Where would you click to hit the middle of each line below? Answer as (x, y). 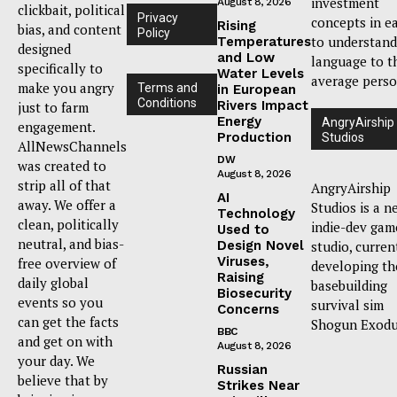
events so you (60, 302)
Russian (242, 369)
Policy (154, 32)
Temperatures (264, 41)
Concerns (248, 309)
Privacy (158, 17)
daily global (53, 282)
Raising (241, 277)
